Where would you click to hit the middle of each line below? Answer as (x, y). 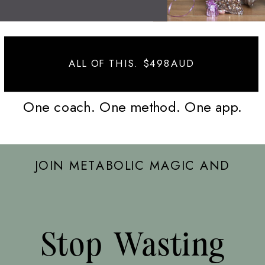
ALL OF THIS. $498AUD (131, 64)
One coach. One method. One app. (132, 107)
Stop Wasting (132, 245)
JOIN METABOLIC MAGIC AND (132, 166)
